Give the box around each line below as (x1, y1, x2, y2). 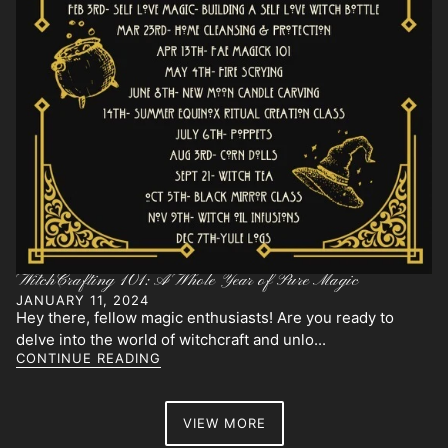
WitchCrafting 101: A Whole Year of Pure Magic (16, 269, 359, 293)
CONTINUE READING (16, 350, 161, 367)
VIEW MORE (182, 415, 266, 432)
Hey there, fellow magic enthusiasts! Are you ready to (16, 308, 394, 327)
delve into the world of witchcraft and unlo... (16, 330, 326, 349)
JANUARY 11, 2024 (16, 291, 149, 308)
